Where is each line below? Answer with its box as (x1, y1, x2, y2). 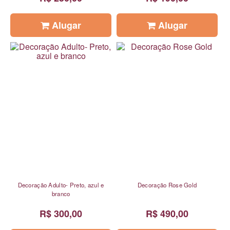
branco (51, 189, 70, 198)
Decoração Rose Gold (137, 181, 197, 189)
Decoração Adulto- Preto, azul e (17, 181, 104, 189)
